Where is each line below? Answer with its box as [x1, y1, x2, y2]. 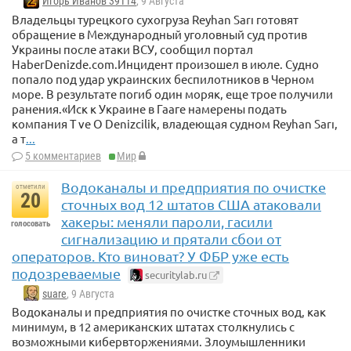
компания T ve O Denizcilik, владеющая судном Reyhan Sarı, [12, 115, 338, 131]
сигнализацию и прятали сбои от [61, 230, 281, 247]
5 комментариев [25, 149, 101, 162]
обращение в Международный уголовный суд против [12, 26, 307, 42]
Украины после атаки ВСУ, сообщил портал [12, 41, 253, 56]
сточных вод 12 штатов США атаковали [61, 195, 321, 212]
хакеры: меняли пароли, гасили [61, 212, 273, 230]
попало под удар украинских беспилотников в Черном [12, 71, 314, 86]
